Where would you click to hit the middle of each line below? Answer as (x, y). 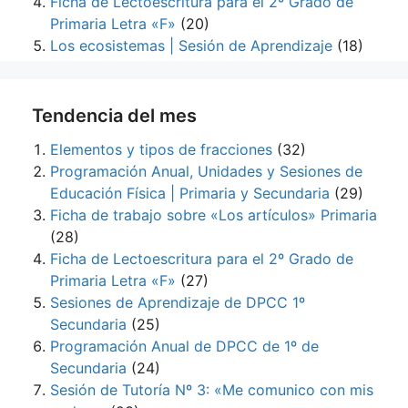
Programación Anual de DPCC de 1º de (184, 346)
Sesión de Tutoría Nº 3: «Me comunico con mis (212, 390)
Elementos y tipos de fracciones (161, 149)
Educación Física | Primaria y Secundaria (190, 193)
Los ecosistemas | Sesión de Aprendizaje (191, 46)
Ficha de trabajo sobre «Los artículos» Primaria (214, 215)
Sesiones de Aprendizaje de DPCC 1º (178, 302)
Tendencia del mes (114, 116)
